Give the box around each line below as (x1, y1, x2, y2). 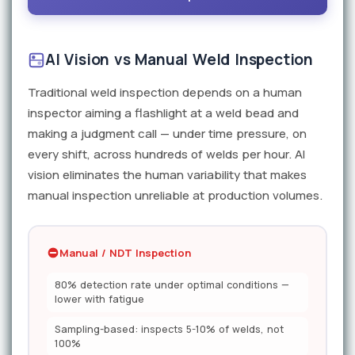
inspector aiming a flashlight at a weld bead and (28, 105, 299, 122)
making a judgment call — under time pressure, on (28, 125, 307, 143)
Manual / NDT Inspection (59, 246, 191, 261)
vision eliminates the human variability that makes (28, 166, 307, 184)
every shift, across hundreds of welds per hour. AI (28, 146, 305, 163)
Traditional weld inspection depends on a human (28, 84, 302, 101)
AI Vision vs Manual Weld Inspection (45, 49, 313, 71)
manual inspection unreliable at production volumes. (28, 187, 323, 204)
